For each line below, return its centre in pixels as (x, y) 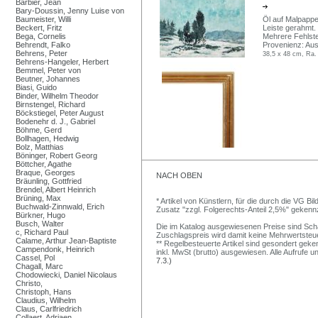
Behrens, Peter (42, 53)
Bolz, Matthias (40, 147)
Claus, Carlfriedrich (49, 308)
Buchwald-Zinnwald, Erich (60, 206)
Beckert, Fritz (39, 27)
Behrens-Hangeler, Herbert (62, 61)
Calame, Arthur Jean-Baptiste (66, 240)
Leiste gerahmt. (289, 27)
